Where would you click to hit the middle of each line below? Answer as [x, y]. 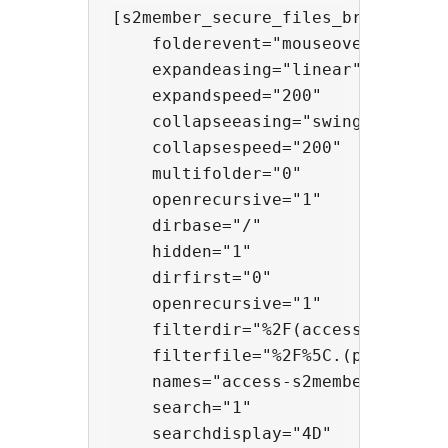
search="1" [182, 408]
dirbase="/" [187, 226]
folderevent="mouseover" [247, 44]
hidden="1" [182, 252]
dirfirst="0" [192, 278]
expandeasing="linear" [237, 70]
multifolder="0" [207, 174]
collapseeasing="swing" [242, 122]
